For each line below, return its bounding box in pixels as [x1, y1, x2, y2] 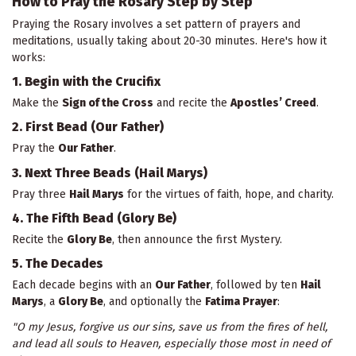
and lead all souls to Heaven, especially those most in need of [12, 337, 331, 351]
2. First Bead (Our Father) [12, 119, 164, 135]
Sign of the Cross [62, 96, 153, 110]
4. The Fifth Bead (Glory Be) [12, 210, 176, 226]
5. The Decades [12, 255, 103, 271]
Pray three [12, 187, 69, 201]
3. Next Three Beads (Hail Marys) [12, 164, 207, 180]
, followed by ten [211, 277, 300, 292]
